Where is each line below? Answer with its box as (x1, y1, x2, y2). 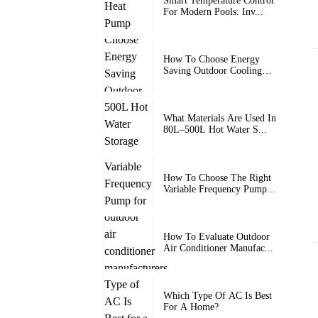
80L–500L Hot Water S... (163, 124, 267, 136)
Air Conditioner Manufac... (163, 242, 273, 253)
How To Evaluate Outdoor (163, 231, 270, 242)
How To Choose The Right (163, 172, 271, 183)
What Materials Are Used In (163, 113, 276, 124)
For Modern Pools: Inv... (163, 6, 263, 17)
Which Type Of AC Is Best (163, 290, 272, 302)
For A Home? (163, 302, 219, 313)
